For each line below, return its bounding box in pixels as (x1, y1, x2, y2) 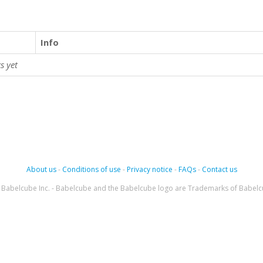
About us (26, 164, 56, 174)
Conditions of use (62, 164, 121, 174)
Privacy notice (126, 164, 173, 174)
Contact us (201, 164, 237, 174)
